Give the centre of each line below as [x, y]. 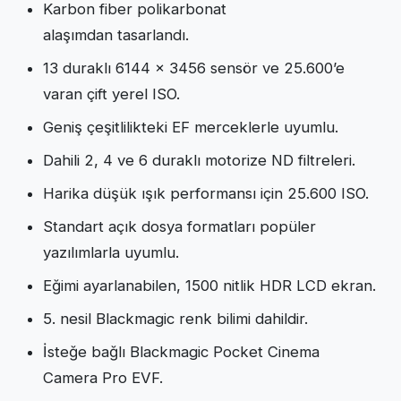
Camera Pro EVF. [103, 377]
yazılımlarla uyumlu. [111, 252]
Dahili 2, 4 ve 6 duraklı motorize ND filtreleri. [199, 160]
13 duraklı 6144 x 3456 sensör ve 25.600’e [194, 68]
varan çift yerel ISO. [111, 94]
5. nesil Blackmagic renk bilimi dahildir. [175, 318]
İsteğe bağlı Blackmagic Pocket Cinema [181, 351]
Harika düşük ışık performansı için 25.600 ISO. [206, 193]
